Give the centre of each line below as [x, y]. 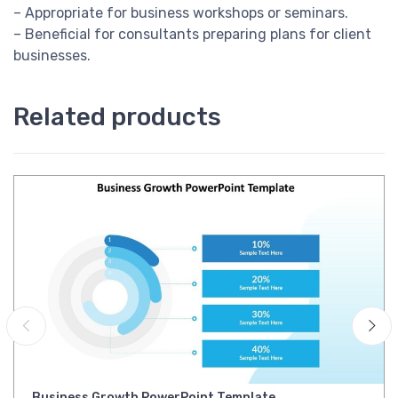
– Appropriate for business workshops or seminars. [181, 13]
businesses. [52, 56]
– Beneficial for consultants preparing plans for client [192, 35]
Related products [117, 117]
